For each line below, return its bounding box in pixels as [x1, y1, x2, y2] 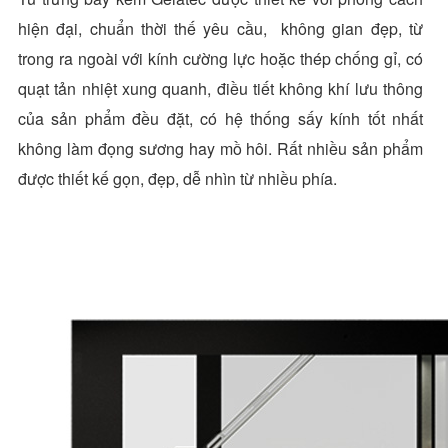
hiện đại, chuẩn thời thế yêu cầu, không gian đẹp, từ [18, 16, 423, 40]
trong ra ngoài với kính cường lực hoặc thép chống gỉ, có [18, 46, 423, 70]
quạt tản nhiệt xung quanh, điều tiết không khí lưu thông [18, 76, 423, 100]
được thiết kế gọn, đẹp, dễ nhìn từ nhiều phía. [18, 166, 337, 190]
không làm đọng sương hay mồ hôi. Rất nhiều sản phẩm [18, 136, 423, 160]
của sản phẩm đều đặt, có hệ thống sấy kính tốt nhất [18, 106, 423, 130]
